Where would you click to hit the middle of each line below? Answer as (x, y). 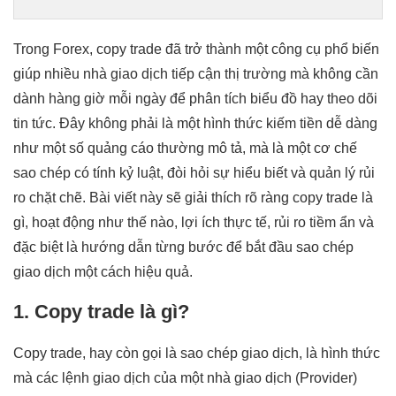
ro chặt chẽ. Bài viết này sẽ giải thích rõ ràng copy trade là (193, 197)
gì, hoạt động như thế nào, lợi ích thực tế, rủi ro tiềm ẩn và (194, 222)
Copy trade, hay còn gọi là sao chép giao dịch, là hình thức (197, 353)
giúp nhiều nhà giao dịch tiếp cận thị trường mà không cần (196, 73)
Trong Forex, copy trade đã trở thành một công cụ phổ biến (196, 49)
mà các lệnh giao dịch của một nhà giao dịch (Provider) (185, 377)
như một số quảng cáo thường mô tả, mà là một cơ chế (185, 148)
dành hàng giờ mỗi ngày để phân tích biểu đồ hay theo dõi (195, 98)
